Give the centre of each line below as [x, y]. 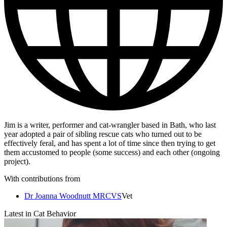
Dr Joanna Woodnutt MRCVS [73, 196]
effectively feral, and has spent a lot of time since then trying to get [110, 143]
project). [17, 162]
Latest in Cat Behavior [40, 214]
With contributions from [42, 179]
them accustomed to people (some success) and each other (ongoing [112, 153]
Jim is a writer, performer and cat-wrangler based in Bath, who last [110, 125]
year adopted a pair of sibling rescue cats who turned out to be [103, 134]
